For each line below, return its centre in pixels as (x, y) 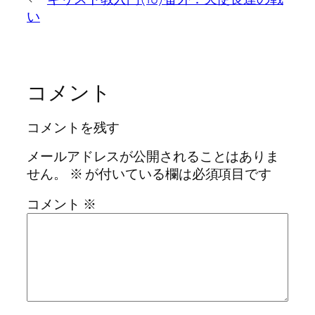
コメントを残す (73, 128)
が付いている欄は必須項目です (177, 173)
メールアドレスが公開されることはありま (153, 156)
